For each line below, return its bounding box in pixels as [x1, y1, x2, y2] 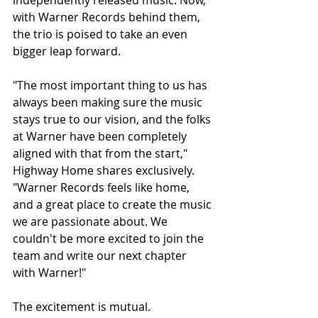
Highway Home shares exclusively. [13, 163, 197, 179]
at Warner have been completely [13, 128, 190, 145]
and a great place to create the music [13, 197, 214, 213]
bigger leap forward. [13, 43, 121, 60]
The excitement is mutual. [13, 299, 150, 315]
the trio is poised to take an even [13, 26, 190, 43]
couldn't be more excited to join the [13, 231, 207, 247]
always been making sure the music [13, 94, 205, 111]
